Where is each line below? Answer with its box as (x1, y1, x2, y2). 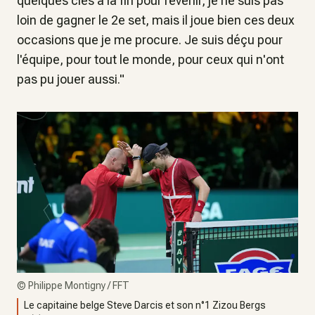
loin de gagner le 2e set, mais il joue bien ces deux (17, 12, 295, 27)
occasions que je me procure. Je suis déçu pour (17, 32, 283, 47)
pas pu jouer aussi (17, 71, 117, 86)
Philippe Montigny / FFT (28, 280, 129, 292)
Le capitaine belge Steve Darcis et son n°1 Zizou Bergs (24, 300, 266, 311)
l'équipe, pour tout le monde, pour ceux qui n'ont (17, 51, 284, 67)
